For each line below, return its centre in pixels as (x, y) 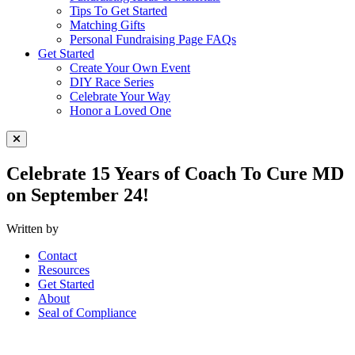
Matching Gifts (107, 25)
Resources (64, 269)
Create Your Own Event (130, 68)
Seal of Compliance (87, 312)
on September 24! (78, 195)
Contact (57, 255)
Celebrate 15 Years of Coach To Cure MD (175, 173)
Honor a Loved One (120, 111)
